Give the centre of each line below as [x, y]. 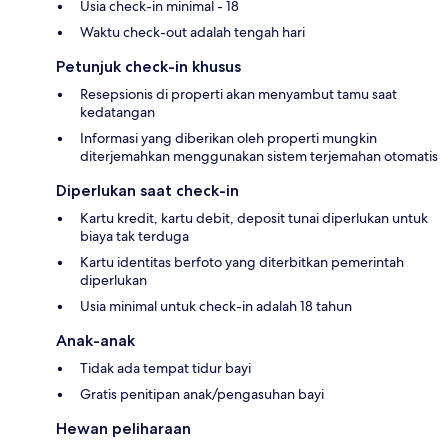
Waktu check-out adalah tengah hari [192, 31]
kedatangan [117, 111]
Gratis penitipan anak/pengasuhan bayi [202, 393]
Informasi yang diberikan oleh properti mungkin [228, 137]
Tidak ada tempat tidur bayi [165, 367]
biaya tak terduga [134, 235]
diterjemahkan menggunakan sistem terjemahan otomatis [259, 155]
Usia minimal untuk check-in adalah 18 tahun [216, 305]
